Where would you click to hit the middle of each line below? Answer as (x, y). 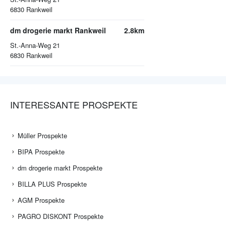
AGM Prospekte (41, 200)
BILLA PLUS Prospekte (52, 184)
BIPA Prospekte (41, 152)
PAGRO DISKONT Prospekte (61, 216)
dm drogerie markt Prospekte (60, 168)
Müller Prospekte (42, 136)
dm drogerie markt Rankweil (58, 31)
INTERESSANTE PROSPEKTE (74, 105)
